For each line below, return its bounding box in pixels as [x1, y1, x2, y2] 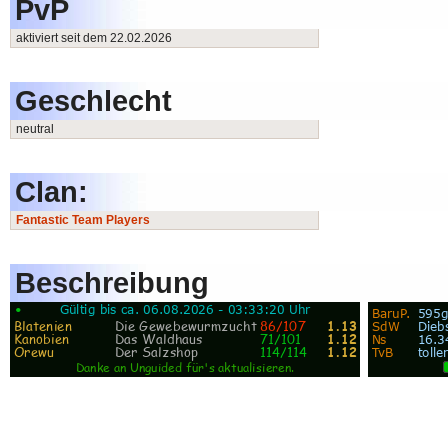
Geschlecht [15, 84, 172, 117]
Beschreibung [15, 266, 209, 299]
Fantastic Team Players [16, 213, 150, 227]
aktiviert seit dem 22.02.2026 [16, 31, 172, 45]
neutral [16, 122, 54, 136]
